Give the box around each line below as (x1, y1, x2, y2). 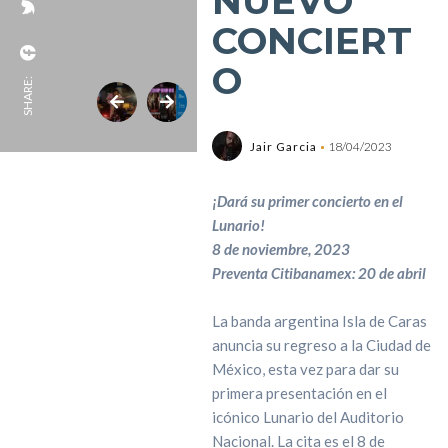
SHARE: (20, 76, 35, 116)
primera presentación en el (211, 384, 387, 402)
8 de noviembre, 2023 (211, 240, 350, 258)
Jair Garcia (249, 139, 317, 154)
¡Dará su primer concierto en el (211, 192, 403, 210)
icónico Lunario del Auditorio (211, 408, 404, 426)
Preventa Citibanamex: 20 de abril (211, 264, 426, 282)
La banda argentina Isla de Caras (211, 312, 427, 330)
